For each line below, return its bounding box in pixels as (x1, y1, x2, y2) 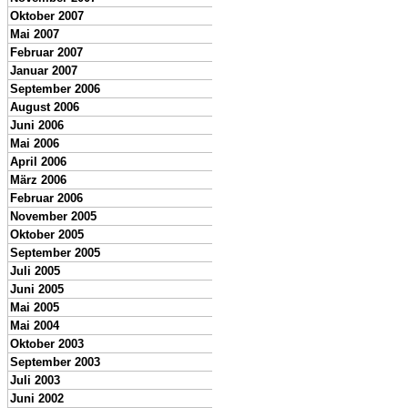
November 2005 (10, 209, 97, 223)
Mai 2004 (10, 319, 59, 332)
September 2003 (10, 355, 100, 369)
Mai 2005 (10, 301, 59, 314)
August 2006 (10, 100, 79, 114)
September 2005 (10, 246, 100, 260)
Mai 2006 (10, 137, 59, 150)
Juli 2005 (10, 264, 60, 278)
